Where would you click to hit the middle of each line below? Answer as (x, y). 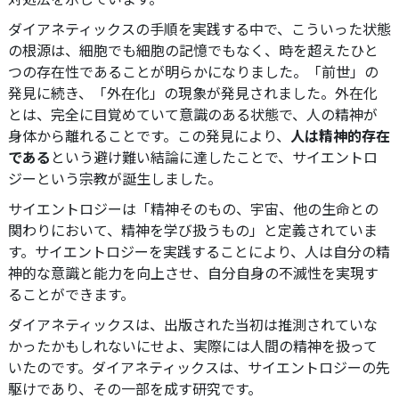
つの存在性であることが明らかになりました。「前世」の (193, 71)
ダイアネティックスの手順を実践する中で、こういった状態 (199, 28)
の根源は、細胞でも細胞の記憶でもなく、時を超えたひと (193, 50)
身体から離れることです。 (93, 135)
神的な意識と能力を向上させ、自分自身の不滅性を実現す (193, 273)
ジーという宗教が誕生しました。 (115, 178)
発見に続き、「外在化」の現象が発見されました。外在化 (193, 93)
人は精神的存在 (340, 135)
